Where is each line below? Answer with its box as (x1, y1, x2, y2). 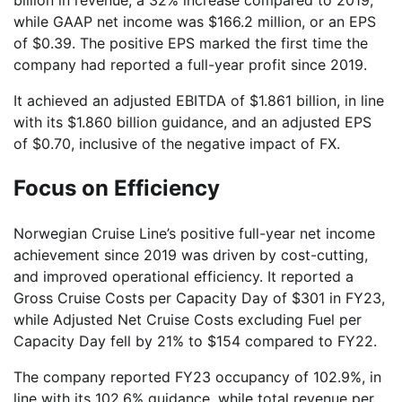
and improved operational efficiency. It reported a (13, 267, 354, 285)
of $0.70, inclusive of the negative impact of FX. (13, 134, 340, 153)
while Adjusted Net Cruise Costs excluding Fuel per (13, 310, 362, 328)
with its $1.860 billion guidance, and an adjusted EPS (13, 112, 371, 131)
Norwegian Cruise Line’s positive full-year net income (13, 223, 375, 242)
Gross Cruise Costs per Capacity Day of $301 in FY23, (13, 288, 385, 307)
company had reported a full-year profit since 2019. (13, 55, 367, 74)
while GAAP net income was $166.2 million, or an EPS (13, 12, 376, 31)
